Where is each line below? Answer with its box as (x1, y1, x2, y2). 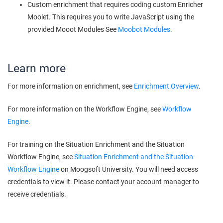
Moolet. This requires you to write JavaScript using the (27, 13, 194, 21)
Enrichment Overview (134, 82, 199, 90)
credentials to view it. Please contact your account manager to (7, 178, 199, 186)
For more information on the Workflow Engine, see (7, 105, 162, 113)
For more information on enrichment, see (7, 82, 134, 90)
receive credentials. (7, 190, 66, 198)
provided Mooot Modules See (27, 25, 118, 33)
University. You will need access (101, 165, 198, 173)
